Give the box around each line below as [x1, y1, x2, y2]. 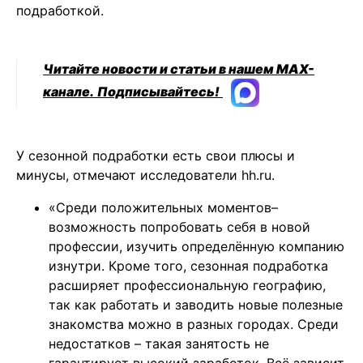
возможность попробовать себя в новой [49, 219, 310, 236]
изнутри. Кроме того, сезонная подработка [49, 258, 328, 275]
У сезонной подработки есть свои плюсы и [16, 147, 295, 164]
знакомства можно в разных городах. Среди [49, 316, 339, 333]
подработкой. [16, 2, 104, 19]
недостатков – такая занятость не [49, 335, 269, 352]
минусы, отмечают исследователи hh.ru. [16, 167, 275, 184]
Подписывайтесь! [97, 83, 220, 100]
